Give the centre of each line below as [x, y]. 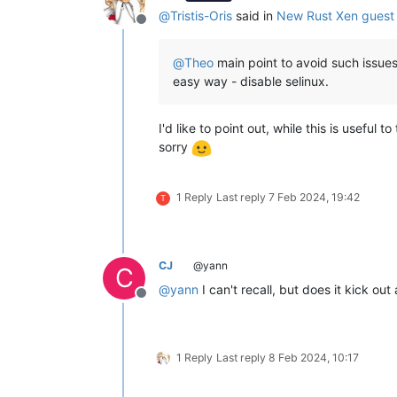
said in [254, 16]
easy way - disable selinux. [251, 82]
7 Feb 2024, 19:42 [314, 197]
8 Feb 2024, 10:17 [314, 357]
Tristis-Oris [201, 16]
